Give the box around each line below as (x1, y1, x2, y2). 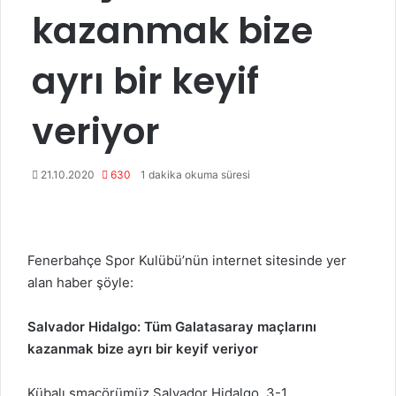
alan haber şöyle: (27, 274, 133, 291)
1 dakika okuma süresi (138, 168, 250, 181)
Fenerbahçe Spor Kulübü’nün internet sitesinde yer (27, 252, 346, 269)
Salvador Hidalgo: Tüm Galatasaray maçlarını (27, 318, 316, 335)
